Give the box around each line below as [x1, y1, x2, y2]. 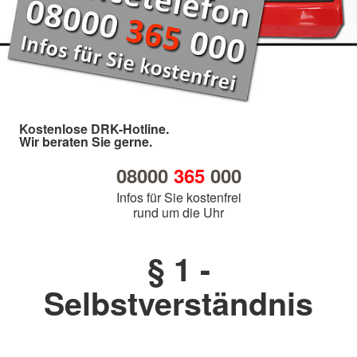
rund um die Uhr [133, 202, 224, 222]
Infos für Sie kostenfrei [116, 187, 241, 206]
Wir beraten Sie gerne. [19, 131, 152, 151]
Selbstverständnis [44, 280, 313, 325]
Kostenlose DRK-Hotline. [19, 119, 169, 138]
